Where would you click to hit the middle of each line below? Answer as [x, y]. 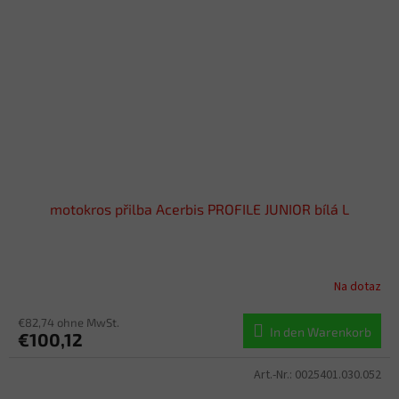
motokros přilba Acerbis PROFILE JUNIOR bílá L [199, 208]
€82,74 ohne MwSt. [69, 322]
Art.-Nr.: [274, 375]
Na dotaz [358, 287]
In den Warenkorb [321, 331]
